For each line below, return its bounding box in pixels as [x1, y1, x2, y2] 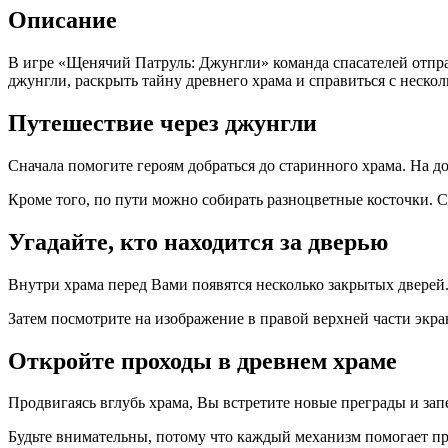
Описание [8, 7, 117, 34]
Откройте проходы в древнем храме [8, 347, 397, 374]
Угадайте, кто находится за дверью [8, 228, 388, 255]
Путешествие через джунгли [8, 109, 317, 136]
